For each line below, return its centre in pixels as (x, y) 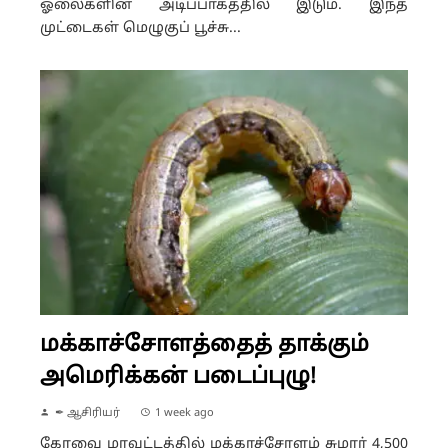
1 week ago (184, 412)
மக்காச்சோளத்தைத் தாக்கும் (204, 345)
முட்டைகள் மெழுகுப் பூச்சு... (140, 28)
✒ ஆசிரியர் (87, 412)
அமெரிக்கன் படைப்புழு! (178, 377)
